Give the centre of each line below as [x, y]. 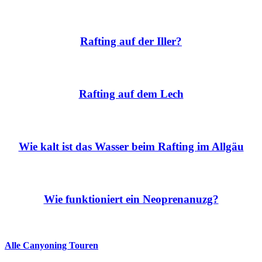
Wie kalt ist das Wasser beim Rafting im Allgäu [131, 146]
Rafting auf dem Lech [131, 94]
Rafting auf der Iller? [131, 41]
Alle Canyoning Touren [51, 245]
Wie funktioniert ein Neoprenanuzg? [131, 199]
